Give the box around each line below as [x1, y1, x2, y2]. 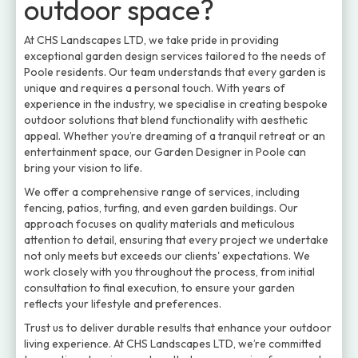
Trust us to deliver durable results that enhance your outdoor [24, 320, 332, 335]
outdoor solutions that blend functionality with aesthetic [24, 113, 308, 127]
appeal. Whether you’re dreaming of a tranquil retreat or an [24, 129, 325, 143]
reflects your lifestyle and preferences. [24, 296, 221, 311]
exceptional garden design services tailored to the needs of [24, 49, 326, 63]
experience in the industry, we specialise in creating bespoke [24, 97, 328, 111]
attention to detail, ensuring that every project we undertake [24, 233, 328, 247]
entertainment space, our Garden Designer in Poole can [24, 145, 306, 159]
